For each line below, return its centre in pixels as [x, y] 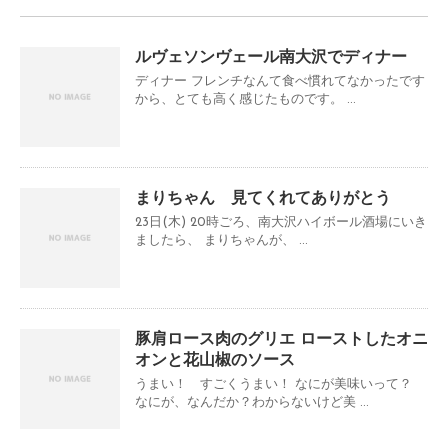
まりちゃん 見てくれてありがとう [263, 199]
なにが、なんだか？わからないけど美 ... [252, 403]
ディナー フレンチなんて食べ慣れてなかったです [280, 82]
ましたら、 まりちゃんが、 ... [221, 241]
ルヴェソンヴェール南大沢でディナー [271, 58]
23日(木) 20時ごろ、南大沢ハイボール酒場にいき [281, 223]
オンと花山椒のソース [215, 361]
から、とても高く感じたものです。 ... [245, 100]
